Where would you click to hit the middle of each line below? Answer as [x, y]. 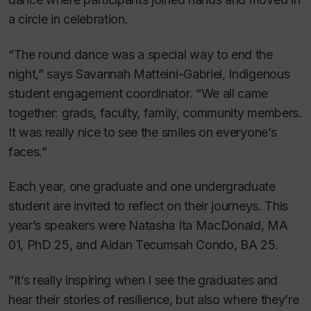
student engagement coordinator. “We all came [138, 93]
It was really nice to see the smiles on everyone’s [143, 132]
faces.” [28, 151]
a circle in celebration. [68, 19]
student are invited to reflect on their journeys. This [148, 206]
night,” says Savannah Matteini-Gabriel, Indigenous [149, 74]
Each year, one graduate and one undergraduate [142, 187]
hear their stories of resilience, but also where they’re [154, 299]
